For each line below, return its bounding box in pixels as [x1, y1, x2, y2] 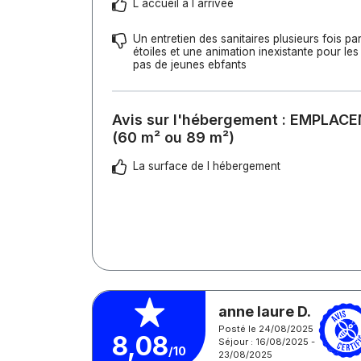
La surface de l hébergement [133, 160, 280, 172]
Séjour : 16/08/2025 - [218, 335, 315, 347]
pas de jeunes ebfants [133, 58, 247, 71]
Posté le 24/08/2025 [218, 322, 313, 334]
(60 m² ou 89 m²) [112, 129, 234, 146]
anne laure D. [218, 302, 311, 320]
